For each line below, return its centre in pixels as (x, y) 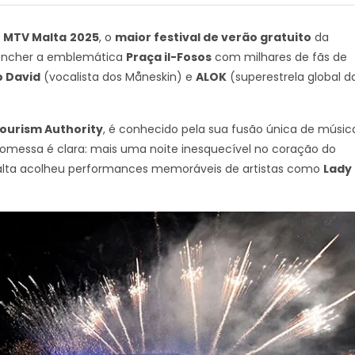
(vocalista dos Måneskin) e (118, 77)
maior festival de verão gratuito (213, 37)
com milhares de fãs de (279, 57)
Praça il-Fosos (169, 57)
